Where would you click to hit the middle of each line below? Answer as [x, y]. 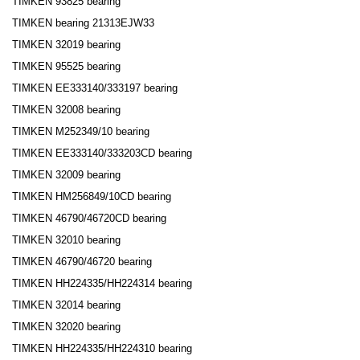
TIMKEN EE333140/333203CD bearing [102, 153]
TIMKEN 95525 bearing [66, 67]
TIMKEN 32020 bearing [66, 327]
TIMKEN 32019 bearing [66, 45]
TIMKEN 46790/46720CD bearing [89, 219]
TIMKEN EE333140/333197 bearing [95, 88]
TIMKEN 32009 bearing [66, 175]
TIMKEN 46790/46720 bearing [82, 262]
